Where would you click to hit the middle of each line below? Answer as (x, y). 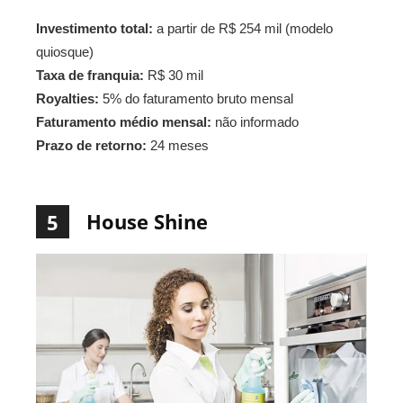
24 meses (178, 145)
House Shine (147, 221)
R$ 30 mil (174, 75)
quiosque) (65, 51)
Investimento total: (94, 28)
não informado (255, 121)
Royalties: (67, 98)
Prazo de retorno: (91, 145)
